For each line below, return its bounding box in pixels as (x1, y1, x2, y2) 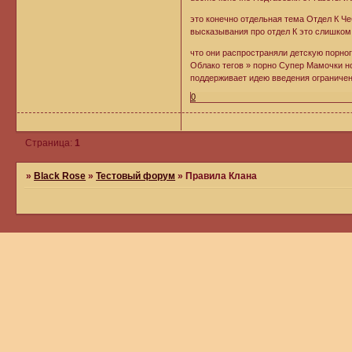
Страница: (25, 137, 75, 148)
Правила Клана (185, 170, 258, 181)
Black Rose (34, 170, 86, 181)
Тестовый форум (96, 170, 176, 181)
